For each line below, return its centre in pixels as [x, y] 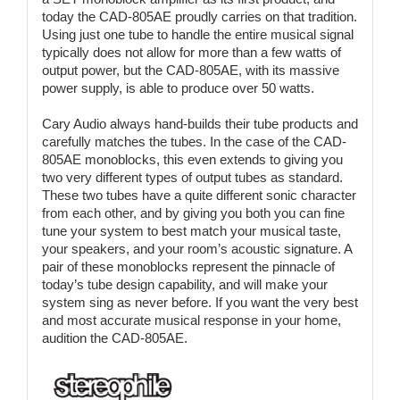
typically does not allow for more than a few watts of [191, 52]
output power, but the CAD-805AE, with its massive [190, 70]
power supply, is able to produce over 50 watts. [178, 87]
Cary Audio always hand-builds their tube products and [200, 123]
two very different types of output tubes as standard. [192, 177]
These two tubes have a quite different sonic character [199, 195]
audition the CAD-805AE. [114, 337]
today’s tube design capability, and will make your [184, 284]
